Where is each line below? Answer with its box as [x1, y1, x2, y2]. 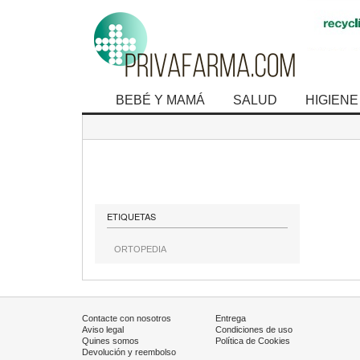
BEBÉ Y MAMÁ [116, 92, 205, 107]
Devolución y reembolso [82, 346, 176, 358]
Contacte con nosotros [82, 313, 171, 324]
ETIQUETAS [107, 210, 156, 223]
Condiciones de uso [215, 324, 292, 335]
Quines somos [82, 335, 139, 346]
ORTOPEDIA [114, 243, 167, 255]
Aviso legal [82, 324, 124, 335]
